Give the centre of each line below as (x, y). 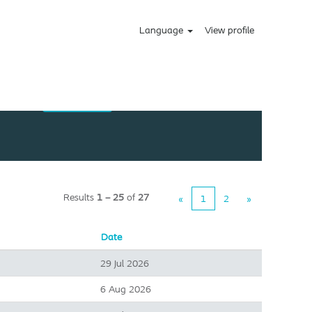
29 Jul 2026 (125, 263)
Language (163, 30)
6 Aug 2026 (126, 289)
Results (80, 197)
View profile (229, 30)
